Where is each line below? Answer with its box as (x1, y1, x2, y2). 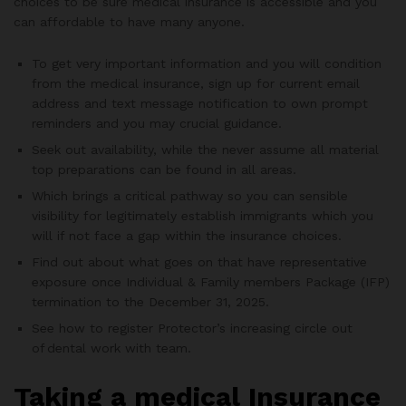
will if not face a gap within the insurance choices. (32, 227, 342, 243)
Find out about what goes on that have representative (32, 254, 367, 269)
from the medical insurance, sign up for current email (32, 75, 360, 91)
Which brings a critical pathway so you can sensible (32, 188, 348, 203)
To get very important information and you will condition (32, 55, 382, 71)
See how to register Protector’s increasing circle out (32, 320, 353, 335)
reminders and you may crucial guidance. (32, 115, 282, 130)
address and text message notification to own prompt (32, 95, 368, 111)
